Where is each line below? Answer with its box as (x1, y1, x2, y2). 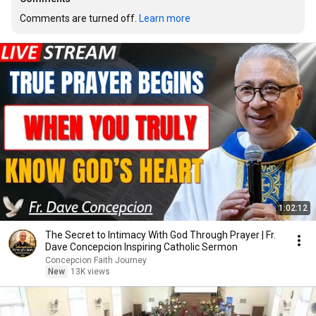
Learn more (139, 13, 190, 24)
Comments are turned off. (20, 13, 139, 24)
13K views (71, 267, 110, 276)
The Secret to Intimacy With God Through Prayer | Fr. (45, 229, 276, 241)
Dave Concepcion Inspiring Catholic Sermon (45, 241, 238, 253)
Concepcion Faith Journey (45, 255, 147, 265)
